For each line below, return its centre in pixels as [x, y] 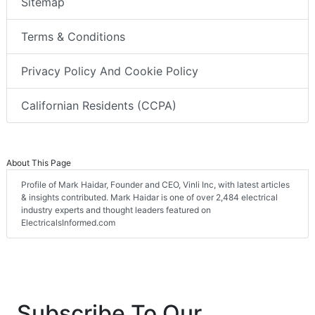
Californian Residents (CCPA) [99, 106]
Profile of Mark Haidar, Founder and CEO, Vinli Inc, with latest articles [155, 185]
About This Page [39, 163]
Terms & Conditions [73, 37]
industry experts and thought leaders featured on [116, 210]
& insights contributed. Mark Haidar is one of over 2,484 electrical [149, 198]
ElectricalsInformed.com [68, 223]
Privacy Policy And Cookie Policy [110, 71]
